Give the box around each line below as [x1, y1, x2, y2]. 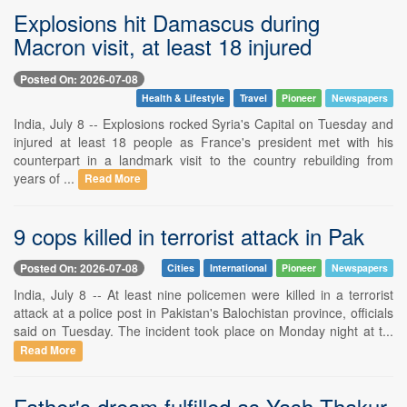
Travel [239, 90, 267, 104]
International [209, 260, 267, 274]
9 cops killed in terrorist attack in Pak [14, 219, 364, 252]
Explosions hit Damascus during [14, 6, 320, 39]
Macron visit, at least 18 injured [14, 30, 312, 63]
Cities [166, 260, 194, 274]
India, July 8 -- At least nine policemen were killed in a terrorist [14, 284, 393, 303]
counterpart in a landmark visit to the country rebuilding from [14, 150, 393, 169]
